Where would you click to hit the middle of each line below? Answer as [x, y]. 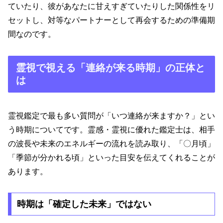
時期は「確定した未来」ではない [84, 204]
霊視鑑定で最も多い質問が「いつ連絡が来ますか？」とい [111, 115]
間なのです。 [32, 34]
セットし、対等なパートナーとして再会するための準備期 [111, 20]
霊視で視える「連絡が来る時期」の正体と [111, 68]
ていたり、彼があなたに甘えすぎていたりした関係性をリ [111, 6]
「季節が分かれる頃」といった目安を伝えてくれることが [111, 157]
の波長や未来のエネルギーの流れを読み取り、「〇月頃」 [111, 143]
